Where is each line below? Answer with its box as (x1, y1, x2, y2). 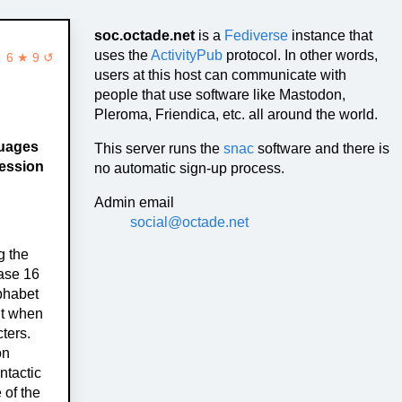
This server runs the (94, 140, 224, 156)
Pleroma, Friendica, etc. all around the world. (94, 106, 379, 122)
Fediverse (224, 27, 289, 43)
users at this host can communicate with (94, 66, 347, 83)
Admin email (94, 194, 175, 210)
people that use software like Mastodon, (94, 86, 346, 102)
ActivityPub (151, 47, 223, 63)
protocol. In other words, (223, 47, 379, 63)
